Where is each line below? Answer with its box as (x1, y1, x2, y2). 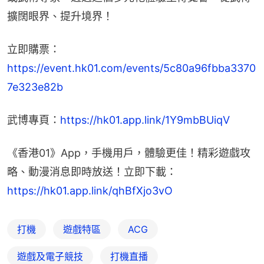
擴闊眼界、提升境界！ (7, 10, 113, 23)
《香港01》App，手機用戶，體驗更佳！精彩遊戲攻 (7, 147, 250, 160)
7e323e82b (7, 81, 63, 94)
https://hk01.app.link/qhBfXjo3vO (7, 184, 173, 197)
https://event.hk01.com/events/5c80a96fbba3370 (7, 62, 256, 75)
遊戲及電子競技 (17, 250, 83, 263)
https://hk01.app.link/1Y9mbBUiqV (60, 114, 230, 127)
